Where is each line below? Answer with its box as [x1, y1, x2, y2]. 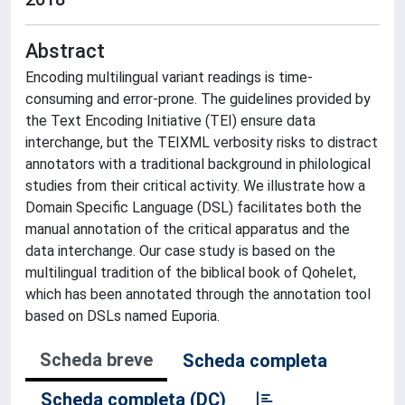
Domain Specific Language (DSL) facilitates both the [25, 199, 362, 216]
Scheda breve [40, 349, 153, 371]
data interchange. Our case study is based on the [25, 242, 335, 259]
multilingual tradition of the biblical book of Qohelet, [25, 264, 356, 281]
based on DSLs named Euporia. [25, 307, 220, 325]
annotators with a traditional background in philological [25, 155, 371, 173]
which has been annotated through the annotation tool [25, 286, 371, 303]
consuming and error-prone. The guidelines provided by [25, 90, 371, 108]
